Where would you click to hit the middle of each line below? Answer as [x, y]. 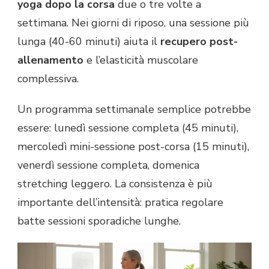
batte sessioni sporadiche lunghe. [99, 221]
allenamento [50, 60]
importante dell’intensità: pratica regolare [120, 203]
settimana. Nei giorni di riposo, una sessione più [133, 23]
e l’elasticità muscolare [141, 60]
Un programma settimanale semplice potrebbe [134, 110]
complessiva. [48, 79]
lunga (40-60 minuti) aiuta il [89, 42]
